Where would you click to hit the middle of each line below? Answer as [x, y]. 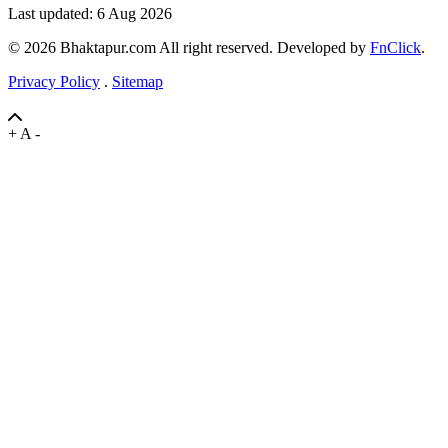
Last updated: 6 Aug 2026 [90, 13]
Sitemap [137, 81]
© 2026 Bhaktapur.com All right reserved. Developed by [189, 47]
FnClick [395, 47]
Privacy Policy [54, 81]
